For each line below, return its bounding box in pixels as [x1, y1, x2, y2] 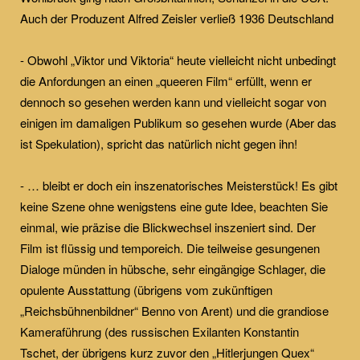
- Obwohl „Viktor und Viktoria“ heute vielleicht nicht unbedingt [20, 51, 336, 68]
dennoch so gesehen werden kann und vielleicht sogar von [20, 92, 326, 110]
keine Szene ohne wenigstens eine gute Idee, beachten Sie [20, 197, 328, 215]
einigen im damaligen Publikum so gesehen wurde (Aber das [20, 113, 337, 131]
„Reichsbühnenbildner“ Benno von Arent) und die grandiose [20, 301, 329, 319]
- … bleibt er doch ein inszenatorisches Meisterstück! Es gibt [20, 176, 337, 194]
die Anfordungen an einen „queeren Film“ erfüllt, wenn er [20, 72, 312, 89]
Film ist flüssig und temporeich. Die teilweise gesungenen [20, 239, 320, 256]
